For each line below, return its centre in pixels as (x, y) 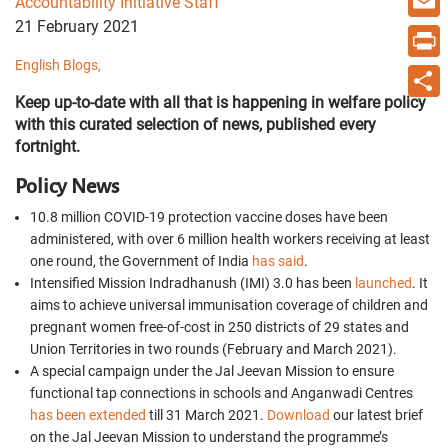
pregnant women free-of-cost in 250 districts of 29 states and (219, 327)
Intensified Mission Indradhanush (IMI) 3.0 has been (192, 283)
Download (298, 415)
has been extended (88, 415)
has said (278, 261)
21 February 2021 (77, 26)
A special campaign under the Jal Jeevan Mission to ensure (212, 371)
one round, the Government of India (141, 261)
